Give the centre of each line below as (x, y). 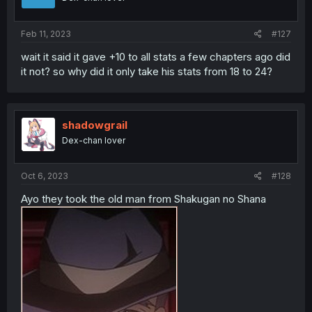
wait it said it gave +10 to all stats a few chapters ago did (156, 56)
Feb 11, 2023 (46, 33)
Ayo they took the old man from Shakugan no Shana (143, 199)
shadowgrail (95, 125)
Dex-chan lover (94, 140)
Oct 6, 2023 (45, 176)
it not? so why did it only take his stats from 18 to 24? (147, 71)
